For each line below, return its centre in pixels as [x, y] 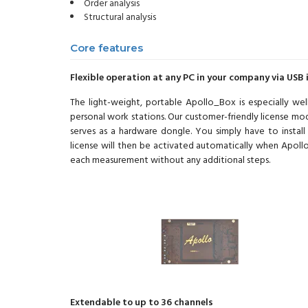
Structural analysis [120, 18]
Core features [107, 48]
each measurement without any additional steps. [170, 161]
